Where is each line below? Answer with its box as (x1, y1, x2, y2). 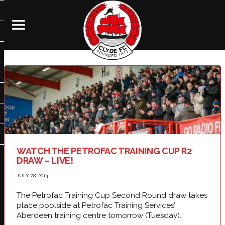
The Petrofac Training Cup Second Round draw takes (17, 191, 207, 200)
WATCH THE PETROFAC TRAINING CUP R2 (17, 146, 192, 157)
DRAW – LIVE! (17, 155, 73, 166)
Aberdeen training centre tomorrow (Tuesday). (17, 211, 181, 220)
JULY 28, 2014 (17, 173, 48, 179)
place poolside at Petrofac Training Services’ (17, 201, 175, 210)
